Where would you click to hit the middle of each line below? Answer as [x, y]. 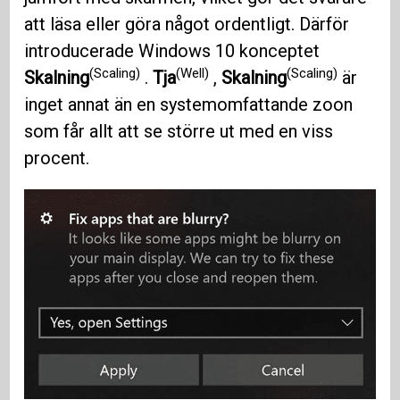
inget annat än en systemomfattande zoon [189, 105]
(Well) [193, 73]
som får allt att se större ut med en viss [179, 132]
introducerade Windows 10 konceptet [172, 51]
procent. [57, 158]
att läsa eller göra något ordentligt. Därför [187, 25]
